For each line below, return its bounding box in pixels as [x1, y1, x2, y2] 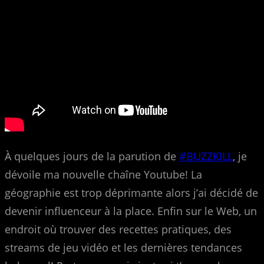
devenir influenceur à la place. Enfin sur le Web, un [5, 203, 257, 218]
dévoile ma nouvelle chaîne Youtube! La [5, 167, 202, 181]
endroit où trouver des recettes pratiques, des [5, 222, 232, 236]
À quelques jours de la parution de [5, 148, 179, 163]
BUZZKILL [186, 148, 233, 163]
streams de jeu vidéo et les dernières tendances [5, 240, 242, 255]
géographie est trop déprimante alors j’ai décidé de [5, 185, 258, 200]
